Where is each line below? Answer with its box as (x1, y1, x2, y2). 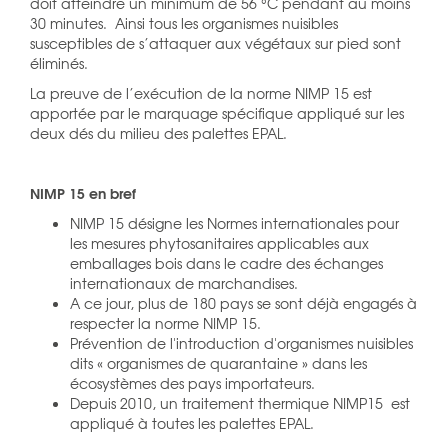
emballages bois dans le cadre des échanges (70, 252, 383, 273)
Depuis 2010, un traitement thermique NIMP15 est (70, 392, 410, 413)
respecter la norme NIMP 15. (70, 312, 261, 333)
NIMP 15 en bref (30, 181, 136, 204)
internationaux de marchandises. (70, 272, 298, 293)
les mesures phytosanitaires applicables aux (70, 232, 369, 253)
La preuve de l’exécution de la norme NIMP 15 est (30, 82, 372, 103)
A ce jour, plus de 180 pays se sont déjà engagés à (70, 292, 417, 313)
